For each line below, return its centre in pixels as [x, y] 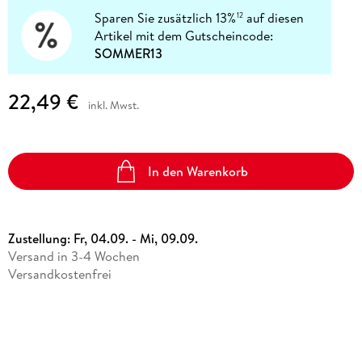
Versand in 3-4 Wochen [74, 256]
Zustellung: [40, 238]
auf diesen [274, 18]
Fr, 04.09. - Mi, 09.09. [135, 238]
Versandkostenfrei [59, 274]
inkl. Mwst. [113, 105]
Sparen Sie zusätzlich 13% [166, 18]
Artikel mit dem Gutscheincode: [184, 36]
